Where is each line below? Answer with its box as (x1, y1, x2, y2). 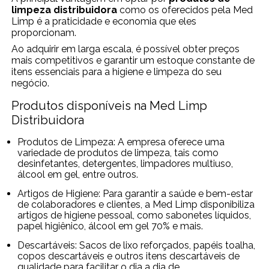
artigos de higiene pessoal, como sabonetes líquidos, (17, 209, 252, 221)
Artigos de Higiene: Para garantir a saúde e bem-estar (17, 187, 25, 199)
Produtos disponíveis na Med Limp (11, 98, 208, 113)
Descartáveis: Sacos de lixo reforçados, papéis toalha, (17, 239, 25, 251)
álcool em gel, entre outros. (17, 168, 139, 180)
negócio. (11, 77, 50, 89)
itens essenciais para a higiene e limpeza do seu (11, 65, 222, 77)
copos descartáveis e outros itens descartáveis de (17, 250, 240, 262)
